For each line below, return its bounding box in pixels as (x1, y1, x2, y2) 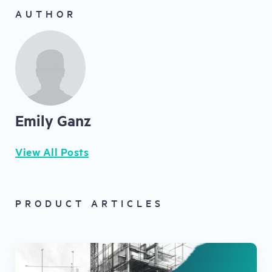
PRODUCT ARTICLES (15, 195, 164, 209)
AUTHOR (15, 7, 76, 20)
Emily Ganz (15, 110, 91, 130)
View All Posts (15, 144, 89, 159)
